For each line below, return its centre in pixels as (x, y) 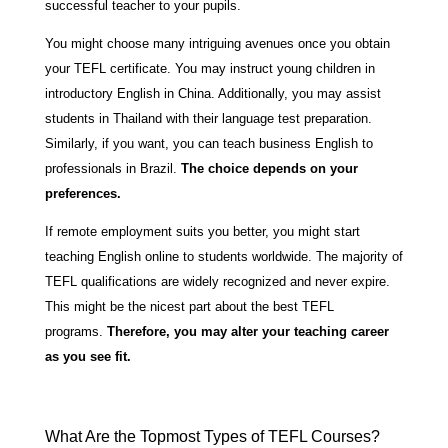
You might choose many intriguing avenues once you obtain (217, 43)
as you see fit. (87, 356)
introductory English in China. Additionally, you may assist (212, 93)
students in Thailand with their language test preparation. (208, 118)
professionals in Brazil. (112, 168)
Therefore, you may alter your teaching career (247, 331)
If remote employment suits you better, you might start (202, 231)
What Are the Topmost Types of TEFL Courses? (212, 436)
